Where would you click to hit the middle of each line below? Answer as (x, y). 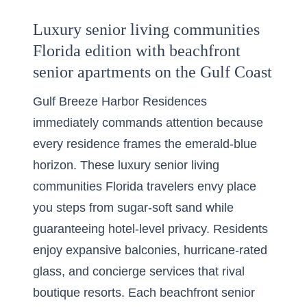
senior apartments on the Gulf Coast (152, 72)
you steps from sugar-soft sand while (133, 208)
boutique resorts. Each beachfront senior (144, 293)
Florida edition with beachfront (137, 51)
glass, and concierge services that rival (139, 271)
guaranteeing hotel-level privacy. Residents (150, 229)
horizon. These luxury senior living (126, 165)
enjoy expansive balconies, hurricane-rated (150, 250)
